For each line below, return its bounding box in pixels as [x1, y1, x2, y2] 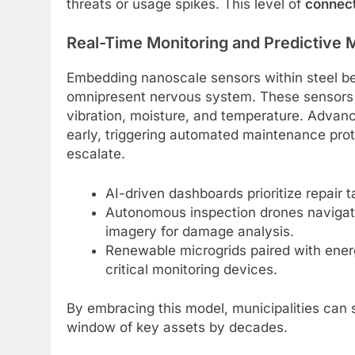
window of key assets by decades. [67, 319, 288, 336]
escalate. [67, 146, 125, 162]
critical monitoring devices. [105, 261, 277, 277]
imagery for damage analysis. [105, 223, 294, 239]
